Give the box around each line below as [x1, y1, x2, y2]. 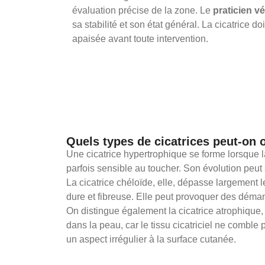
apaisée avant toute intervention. [72, 33, 208, 44]
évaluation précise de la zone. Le [72, 5, 213, 15]
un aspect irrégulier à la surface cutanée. [66, 234, 236, 244]
